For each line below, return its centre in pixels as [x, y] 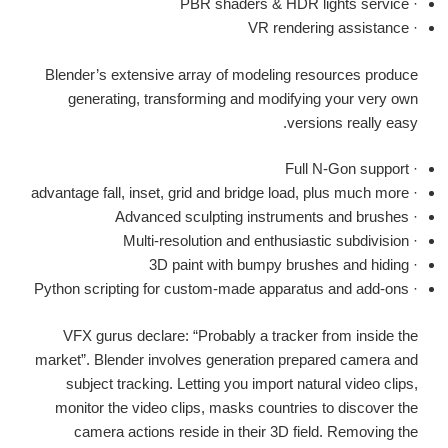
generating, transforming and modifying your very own [243, 98]
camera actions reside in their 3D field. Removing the [246, 431]
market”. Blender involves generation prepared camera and [226, 359]
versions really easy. [352, 122]
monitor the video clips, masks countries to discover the [236, 407]
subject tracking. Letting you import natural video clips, [242, 383]
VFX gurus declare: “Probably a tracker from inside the [240, 335]
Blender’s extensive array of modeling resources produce [231, 74]
